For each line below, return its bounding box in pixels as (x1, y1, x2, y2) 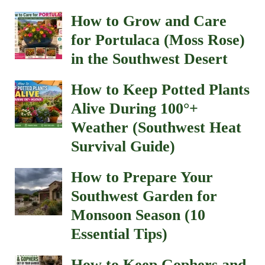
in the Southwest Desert (71, 50, 228, 67)
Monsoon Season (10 (71, 206, 205, 224)
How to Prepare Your (71, 168, 213, 186)
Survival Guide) (71, 137, 175, 155)
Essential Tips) (71, 225, 167, 243)
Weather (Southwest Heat (71, 118, 241, 136)
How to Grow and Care (71, 12, 227, 30)
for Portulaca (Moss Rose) (71, 31, 245, 49)
